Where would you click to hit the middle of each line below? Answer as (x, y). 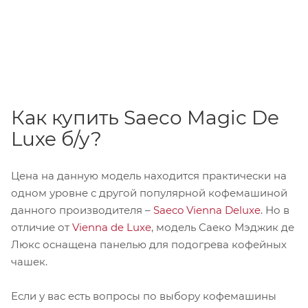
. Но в (275, 210)
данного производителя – (82, 210)
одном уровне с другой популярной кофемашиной (149, 192)
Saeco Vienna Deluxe (207, 210)
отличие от (42, 227)
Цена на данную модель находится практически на (149, 175)
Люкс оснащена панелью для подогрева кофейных (149, 244)
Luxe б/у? (56, 139)
